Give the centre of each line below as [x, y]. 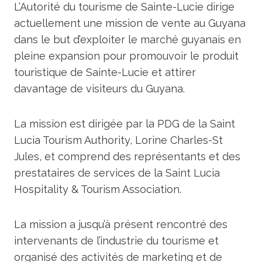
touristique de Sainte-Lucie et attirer [105, 72]
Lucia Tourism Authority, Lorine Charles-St [118, 140]
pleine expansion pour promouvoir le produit [126, 56]
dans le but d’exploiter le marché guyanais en [127, 39]
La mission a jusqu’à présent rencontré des [121, 224]
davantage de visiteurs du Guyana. [99, 89]
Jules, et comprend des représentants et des [127, 156]
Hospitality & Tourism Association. [98, 189]
